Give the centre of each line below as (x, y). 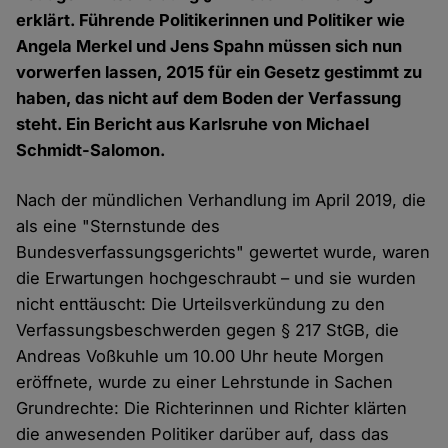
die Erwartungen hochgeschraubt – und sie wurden (216, 278)
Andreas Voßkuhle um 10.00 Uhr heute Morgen (200, 356)
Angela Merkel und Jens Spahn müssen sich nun (209, 46)
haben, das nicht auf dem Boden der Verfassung (209, 98)
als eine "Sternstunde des (118, 226)
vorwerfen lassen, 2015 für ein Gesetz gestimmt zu (219, 72)
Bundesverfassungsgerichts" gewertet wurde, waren (223, 252)
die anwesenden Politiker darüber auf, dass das (203, 434)
